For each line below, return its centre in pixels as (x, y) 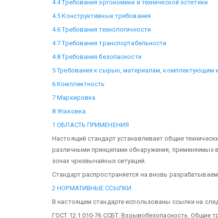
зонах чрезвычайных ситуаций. (99, 161)
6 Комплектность (79, 84)
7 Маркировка (74, 97)
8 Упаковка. (70, 111)
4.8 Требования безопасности (97, 56)
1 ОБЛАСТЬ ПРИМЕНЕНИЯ (91, 125)
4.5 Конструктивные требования (101, 16)
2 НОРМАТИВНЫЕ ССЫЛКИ (92, 188)
